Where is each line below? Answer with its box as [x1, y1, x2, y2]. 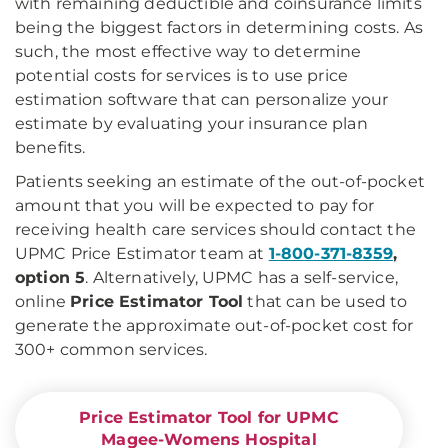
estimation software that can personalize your [15, 90, 389, 109]
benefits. [15, 138, 86, 157]
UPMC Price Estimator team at [15, 244, 269, 263]
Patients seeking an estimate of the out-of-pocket [15, 172, 425, 191]
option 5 [15, 268, 86, 287]
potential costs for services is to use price [15, 66, 349, 85]
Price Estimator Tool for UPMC [79, 408, 339, 427]
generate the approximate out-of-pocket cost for [15, 316, 414, 335]
